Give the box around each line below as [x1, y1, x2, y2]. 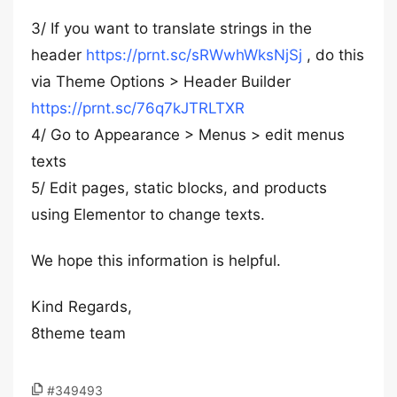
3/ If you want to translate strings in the [31, 19, 312, 37]
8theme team [31, 324, 126, 342]
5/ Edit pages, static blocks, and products [31, 179, 327, 197]
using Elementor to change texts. [31, 206, 265, 223]
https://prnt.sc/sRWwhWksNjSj [86, 46, 302, 64]
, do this [302, 46, 364, 64]
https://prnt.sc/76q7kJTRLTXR [31, 99, 245, 117]
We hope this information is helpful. [31, 252, 281, 269]
